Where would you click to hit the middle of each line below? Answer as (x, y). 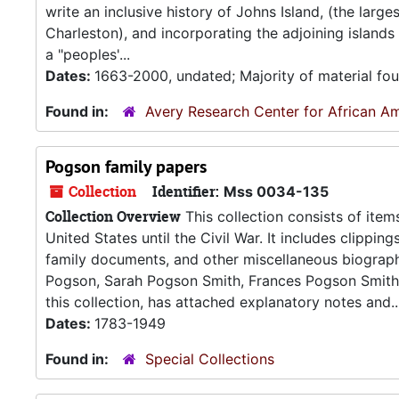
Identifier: (186, 191)
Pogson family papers (126, 167)
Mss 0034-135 (276, 191)
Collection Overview (113, 216)
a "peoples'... (88, 54)
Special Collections (210, 359)
